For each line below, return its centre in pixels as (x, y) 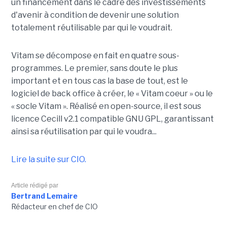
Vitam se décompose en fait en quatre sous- (95, 56)
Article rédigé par (34, 186)
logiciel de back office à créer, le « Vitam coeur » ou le (112, 94)
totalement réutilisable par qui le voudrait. (91, 28)
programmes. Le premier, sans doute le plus (94, 68)
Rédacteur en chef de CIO (54, 207)
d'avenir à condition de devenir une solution (95, 15)
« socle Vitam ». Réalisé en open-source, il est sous (106, 106)
